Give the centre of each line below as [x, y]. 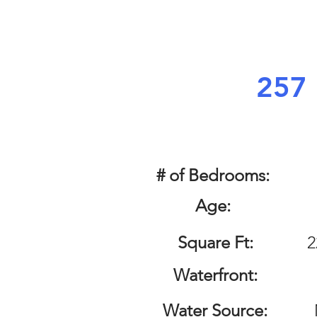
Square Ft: [215, 242]
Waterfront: [215, 275]
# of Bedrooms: [215, 175]
